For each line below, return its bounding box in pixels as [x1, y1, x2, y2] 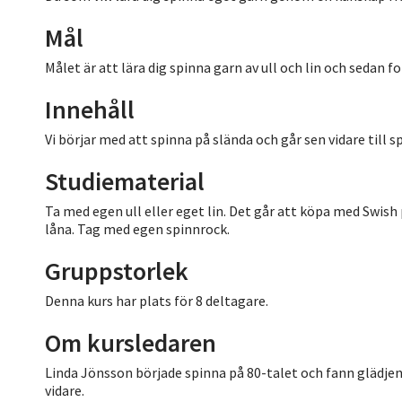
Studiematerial [45, 164, 205, 197]
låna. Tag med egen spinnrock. [45, 219, 230, 238]
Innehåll [45, 92, 135, 126]
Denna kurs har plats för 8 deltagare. [45, 291, 268, 310]
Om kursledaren [45, 326, 216, 359]
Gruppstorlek [45, 254, 188, 287]
